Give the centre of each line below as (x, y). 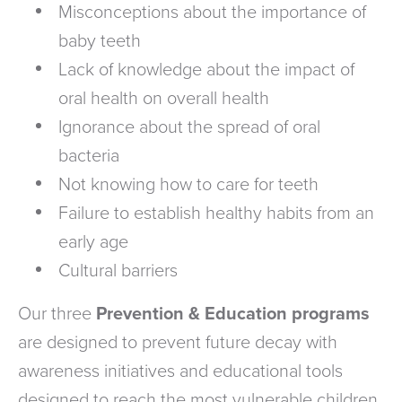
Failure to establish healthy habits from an (216, 213)
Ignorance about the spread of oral (189, 127)
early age (93, 242)
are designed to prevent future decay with (178, 342)
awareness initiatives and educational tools (180, 371)
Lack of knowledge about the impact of (206, 70)
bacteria (89, 156)
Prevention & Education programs (233, 314)
